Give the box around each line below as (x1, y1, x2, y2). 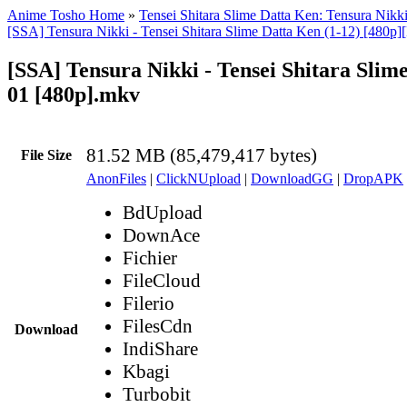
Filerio (123, 292, 174, 314)
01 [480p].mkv (7, 82, 140, 106)
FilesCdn (123, 314, 193, 337)
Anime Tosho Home (7, 7, 124, 23)
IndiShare (123, 337, 198, 360)
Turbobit (123, 382, 191, 405)
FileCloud (123, 269, 201, 292)
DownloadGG (251, 170, 333, 186)
